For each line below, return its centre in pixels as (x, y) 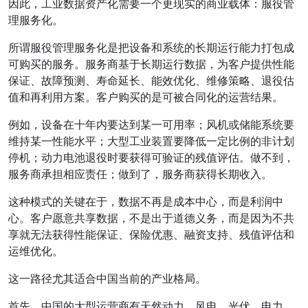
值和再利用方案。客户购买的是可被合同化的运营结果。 (146, 97)
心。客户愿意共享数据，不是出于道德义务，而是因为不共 (151, 218)
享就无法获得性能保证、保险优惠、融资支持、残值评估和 (151, 234)
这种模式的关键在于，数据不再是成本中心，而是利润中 (146, 201)
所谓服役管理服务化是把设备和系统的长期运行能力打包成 (151, 47)
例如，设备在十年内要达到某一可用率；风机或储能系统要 (151, 124)
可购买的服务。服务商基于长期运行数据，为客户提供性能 (151, 64)
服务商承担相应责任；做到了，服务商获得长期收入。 (140, 174)
